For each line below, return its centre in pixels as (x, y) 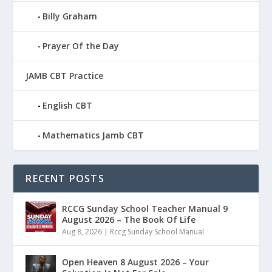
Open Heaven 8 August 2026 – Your (136, 262)
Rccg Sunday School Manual (157, 231)
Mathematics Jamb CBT (93, 135)
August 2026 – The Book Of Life (129, 219)
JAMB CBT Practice (65, 75)
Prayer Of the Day (81, 46)
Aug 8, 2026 (82, 231)
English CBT (68, 105)
